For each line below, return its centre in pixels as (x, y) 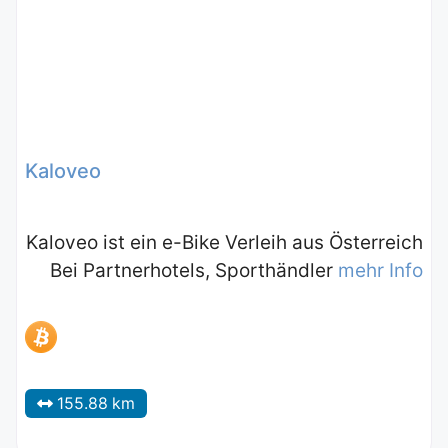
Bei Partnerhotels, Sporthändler (194, 271)
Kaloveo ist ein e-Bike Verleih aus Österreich (224, 243)
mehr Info (380, 271)
